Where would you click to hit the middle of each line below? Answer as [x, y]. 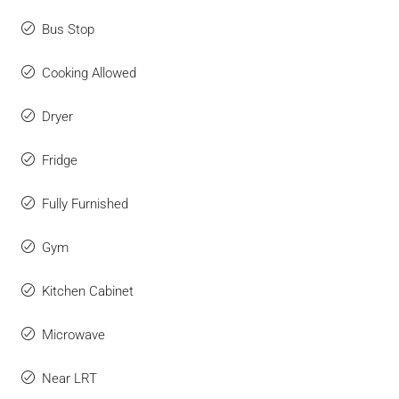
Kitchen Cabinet [88, 291]
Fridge [60, 160]
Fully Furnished [85, 204]
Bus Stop [68, 29]
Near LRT [69, 379]
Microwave [73, 335]
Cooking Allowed [89, 73]
